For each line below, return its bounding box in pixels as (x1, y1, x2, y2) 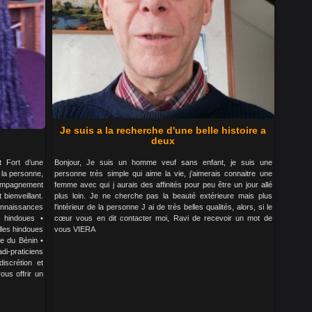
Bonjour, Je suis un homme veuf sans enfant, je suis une (54, 158, 272, 166)
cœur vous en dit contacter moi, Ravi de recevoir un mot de (54, 214, 272, 222)
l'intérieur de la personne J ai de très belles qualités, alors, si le (54, 203, 272, 211)
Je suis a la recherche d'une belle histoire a (60, 125, 267, 136)
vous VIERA (54, 225, 96, 233)
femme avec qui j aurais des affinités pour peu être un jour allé (54, 180, 272, 189)
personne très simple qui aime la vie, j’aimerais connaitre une (54, 169, 272, 178)
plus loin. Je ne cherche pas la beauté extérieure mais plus (54, 192, 272, 200)
